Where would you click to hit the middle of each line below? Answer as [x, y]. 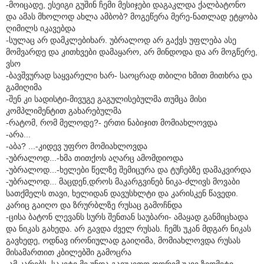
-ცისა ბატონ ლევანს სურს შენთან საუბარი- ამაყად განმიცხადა [127, 217]
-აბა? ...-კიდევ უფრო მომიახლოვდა [77, 146]
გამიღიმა [24, 87]
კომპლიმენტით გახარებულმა [64, 110]
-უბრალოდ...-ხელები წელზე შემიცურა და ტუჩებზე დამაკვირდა [128, 169]
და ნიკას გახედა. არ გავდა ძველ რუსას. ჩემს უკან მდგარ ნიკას [128, 228]
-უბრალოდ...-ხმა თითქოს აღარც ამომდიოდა [95, 158]
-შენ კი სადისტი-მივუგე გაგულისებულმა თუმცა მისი [106, 99]
